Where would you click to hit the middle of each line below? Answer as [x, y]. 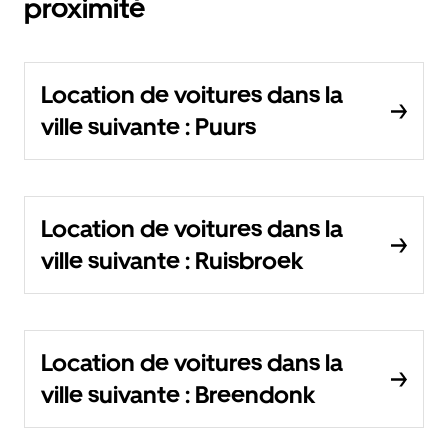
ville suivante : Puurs [148, 126]
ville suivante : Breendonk [178, 394]
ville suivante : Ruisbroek [172, 260]
